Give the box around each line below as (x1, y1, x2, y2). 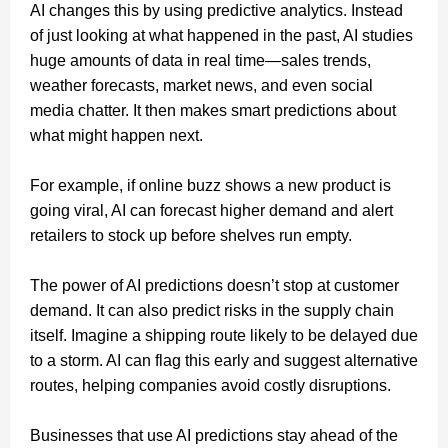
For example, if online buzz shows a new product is (30, 176, 391, 194)
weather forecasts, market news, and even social (30, 76, 373, 94)
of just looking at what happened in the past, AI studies (30, 26, 413, 44)
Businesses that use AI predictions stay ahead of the (30, 426, 398, 444)
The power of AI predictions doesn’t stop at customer (30, 276, 399, 294)
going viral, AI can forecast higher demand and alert (30, 201, 393, 219)
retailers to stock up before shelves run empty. (30, 226, 352, 244)
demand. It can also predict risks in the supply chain (30, 301, 394, 319)
